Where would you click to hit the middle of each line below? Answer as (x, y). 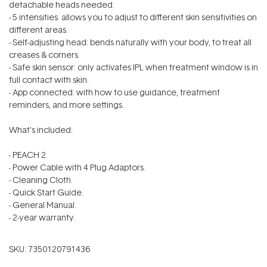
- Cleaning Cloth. (41, 180)
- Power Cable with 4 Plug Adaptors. (77, 167)
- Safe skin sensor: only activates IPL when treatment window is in (133, 67)
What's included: (41, 130)
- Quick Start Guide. (46, 192)
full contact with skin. (49, 80)
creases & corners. (44, 55)
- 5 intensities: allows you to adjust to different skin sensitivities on (133, 17)
